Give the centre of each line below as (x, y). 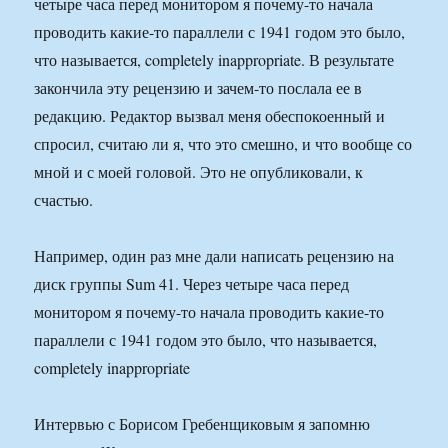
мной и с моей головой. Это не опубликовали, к (199, 172)
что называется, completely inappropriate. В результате (214, 60)
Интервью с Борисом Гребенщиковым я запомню (202, 424)
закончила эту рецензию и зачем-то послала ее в (198, 88)
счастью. (64, 200)
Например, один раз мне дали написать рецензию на (214, 256)
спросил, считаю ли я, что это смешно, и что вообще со (223, 144)
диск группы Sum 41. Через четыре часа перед (192, 284)
